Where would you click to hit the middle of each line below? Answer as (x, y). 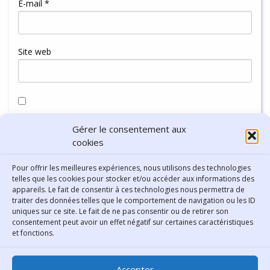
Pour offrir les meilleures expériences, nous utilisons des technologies (131, 168)
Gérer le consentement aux (129, 129)
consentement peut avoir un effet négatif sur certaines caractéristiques (133, 222)
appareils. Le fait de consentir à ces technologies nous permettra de (128, 190)
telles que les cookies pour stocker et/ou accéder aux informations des (133, 179)
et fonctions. (33, 233)
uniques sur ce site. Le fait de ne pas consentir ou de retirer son (120, 211)
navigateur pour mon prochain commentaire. (110, 137)
